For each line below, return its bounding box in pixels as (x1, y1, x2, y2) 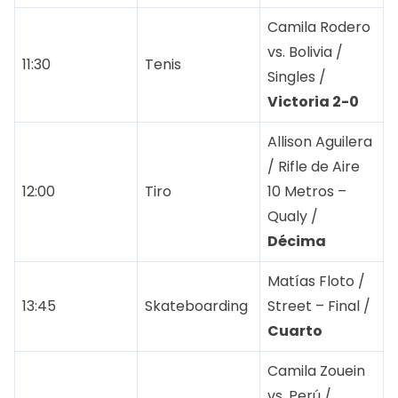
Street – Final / (267, 296, 370, 317)
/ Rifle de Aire (267, 156, 360, 178)
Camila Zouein (267, 361, 365, 382)
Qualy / (267, 206, 318, 227)
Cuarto (267, 321, 322, 342)
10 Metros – (267, 181, 346, 203)
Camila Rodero (267, 17, 370, 38)
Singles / (267, 67, 326, 88)
